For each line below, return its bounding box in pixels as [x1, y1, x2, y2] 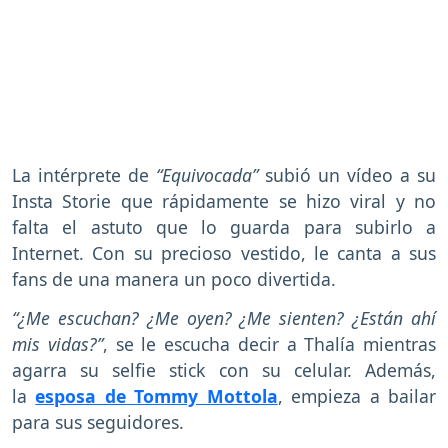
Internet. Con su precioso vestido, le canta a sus [12, 241, 436, 266]
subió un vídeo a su [265, 163, 436, 188]
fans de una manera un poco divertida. [12, 267, 336, 292]
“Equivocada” [149, 163, 265, 188]
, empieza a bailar [277, 384, 437, 409]
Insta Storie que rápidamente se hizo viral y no [12, 189, 436, 214]
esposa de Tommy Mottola [35, 384, 278, 409]
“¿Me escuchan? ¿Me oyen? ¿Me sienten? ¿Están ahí [12, 306, 436, 331]
